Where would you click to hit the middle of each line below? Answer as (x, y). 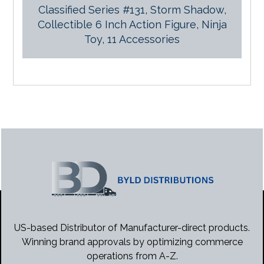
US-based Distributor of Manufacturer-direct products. (132, 228)
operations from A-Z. (132, 256)
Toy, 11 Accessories (132, 39)
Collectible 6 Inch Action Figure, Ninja (132, 24)
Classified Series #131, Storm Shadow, (132, 9)
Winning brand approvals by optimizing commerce (132, 242)
